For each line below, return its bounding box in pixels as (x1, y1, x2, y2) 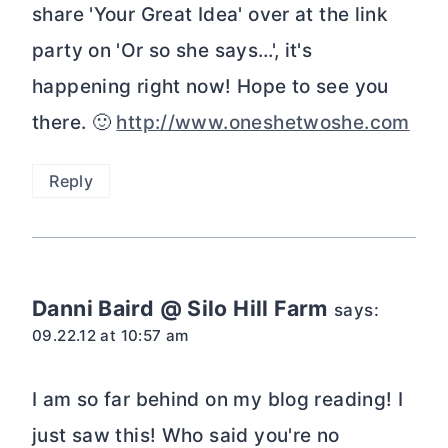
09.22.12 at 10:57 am (32, 326, 189, 346)
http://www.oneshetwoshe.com (116, 110, 410, 134)
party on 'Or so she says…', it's (32, 38, 313, 62)
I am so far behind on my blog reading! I (32, 388, 404, 412)
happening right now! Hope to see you (32, 74, 389, 98)
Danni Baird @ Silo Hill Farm (32, 295, 328, 322)
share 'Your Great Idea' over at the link (32, 2, 389, 26)
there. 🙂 (32, 110, 117, 134)
